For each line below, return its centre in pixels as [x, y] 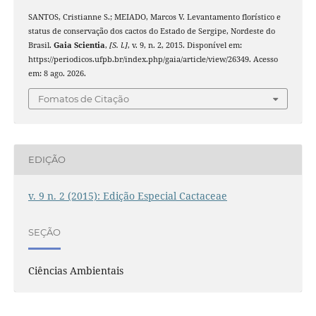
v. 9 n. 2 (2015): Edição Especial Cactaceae [127, 195]
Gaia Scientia [79, 45]
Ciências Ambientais [75, 270]
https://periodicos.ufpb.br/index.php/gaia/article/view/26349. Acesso [153, 60]
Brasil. [41, 45]
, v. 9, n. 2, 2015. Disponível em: [184, 45]
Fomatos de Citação [84, 98]
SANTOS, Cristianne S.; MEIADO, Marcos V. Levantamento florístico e [154, 17]
